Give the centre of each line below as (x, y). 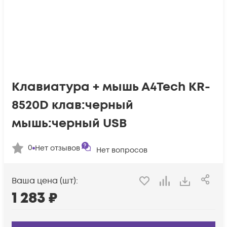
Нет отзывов (58, 148)
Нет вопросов (122, 150)
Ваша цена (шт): (45, 181)
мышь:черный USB (69, 123)
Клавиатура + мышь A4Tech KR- (111, 87)
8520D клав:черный (72, 105)
